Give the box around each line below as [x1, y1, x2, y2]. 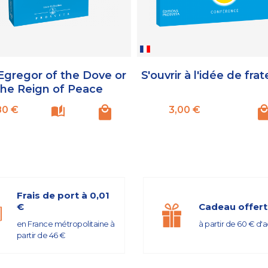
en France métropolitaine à [16, 219, 115, 229]
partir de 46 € [16, 230, 66, 240]
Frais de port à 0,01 [16, 190, 109, 202]
